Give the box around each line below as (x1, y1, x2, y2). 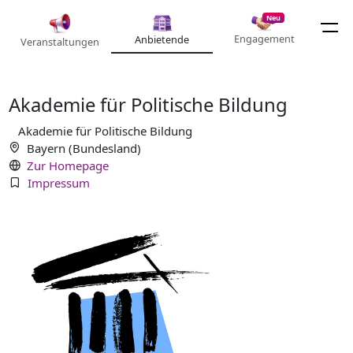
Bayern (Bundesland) (26, 139, 141, 156)
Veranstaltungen (20, 34, 99, 49)
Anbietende (135, 32, 189, 46)
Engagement (233, 32, 295, 46)
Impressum (27, 174, 90, 191)
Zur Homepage (26, 157, 109, 173)
